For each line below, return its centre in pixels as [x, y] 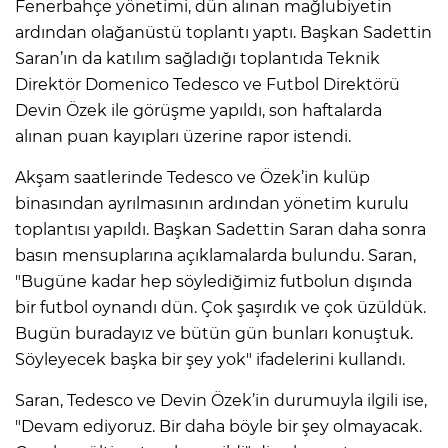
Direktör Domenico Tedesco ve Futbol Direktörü [207, 84]
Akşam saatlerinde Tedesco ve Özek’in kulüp [192, 177]
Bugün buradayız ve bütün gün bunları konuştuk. [214, 333]
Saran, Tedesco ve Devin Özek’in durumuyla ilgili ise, [221, 400]
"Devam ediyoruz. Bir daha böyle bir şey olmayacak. [218, 426]
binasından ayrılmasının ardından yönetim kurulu [212, 203]
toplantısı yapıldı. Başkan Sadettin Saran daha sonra [220, 229]
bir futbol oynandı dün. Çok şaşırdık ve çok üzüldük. [220, 307]
